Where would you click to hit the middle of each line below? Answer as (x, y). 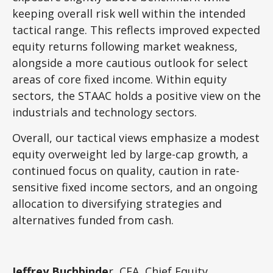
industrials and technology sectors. (105, 112)
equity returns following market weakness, (125, 46)
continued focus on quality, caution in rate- (126, 170)
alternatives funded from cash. (93, 220)
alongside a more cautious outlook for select (130, 62)
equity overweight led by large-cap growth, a (130, 154)
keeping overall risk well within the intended (129, 13)
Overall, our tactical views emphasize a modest (136, 137)
